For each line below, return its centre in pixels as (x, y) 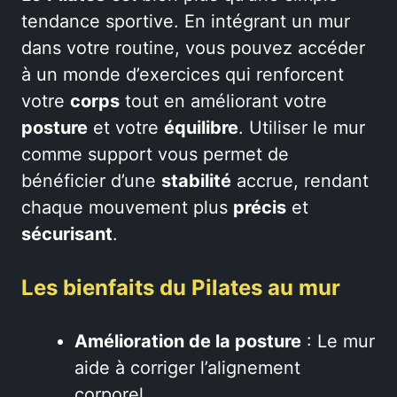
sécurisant (67, 234)
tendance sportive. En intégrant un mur (186, 21)
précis (260, 207)
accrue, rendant (300, 181)
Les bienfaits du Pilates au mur (181, 288)
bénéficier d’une (91, 181)
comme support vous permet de (155, 154)
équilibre (201, 128)
